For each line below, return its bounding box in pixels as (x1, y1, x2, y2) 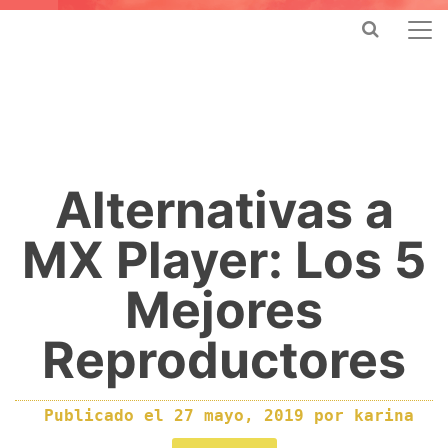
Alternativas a (54, 180, 394, 240)
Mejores (125, 280, 323, 340)
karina (354, 406, 414, 425)
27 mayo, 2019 (174, 406, 314, 425)
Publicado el (44, 406, 174, 425)
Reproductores (42, 330, 406, 390)
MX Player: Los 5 (22, 230, 426, 290)
